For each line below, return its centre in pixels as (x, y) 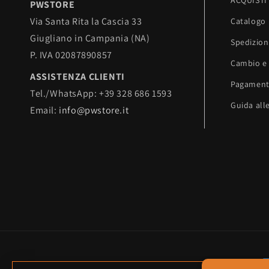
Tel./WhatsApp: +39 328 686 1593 (101, 94)
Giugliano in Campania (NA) (90, 38)
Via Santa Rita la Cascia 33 (86, 22)
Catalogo (248, 21)
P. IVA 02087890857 (71, 55)
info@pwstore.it (94, 110)
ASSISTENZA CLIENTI (77, 77)
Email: (45, 110)
